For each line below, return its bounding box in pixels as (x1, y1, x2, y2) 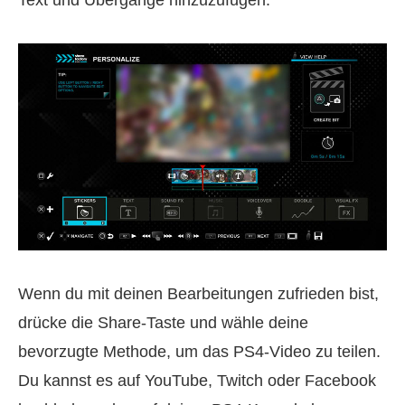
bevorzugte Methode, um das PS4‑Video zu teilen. (18, 343, 381, 362)
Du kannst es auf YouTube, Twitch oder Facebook (18, 372, 376, 391)
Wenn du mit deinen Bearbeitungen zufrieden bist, (18, 285, 379, 304)
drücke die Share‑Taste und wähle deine (18, 314, 308, 333)
